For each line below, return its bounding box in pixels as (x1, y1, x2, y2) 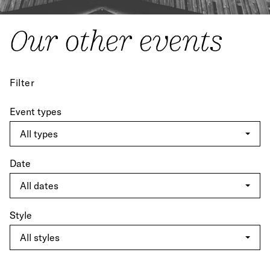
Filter (10, 77, 35, 89)
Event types (10, 105, 61, 118)
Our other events (10, 24, 222, 57)
